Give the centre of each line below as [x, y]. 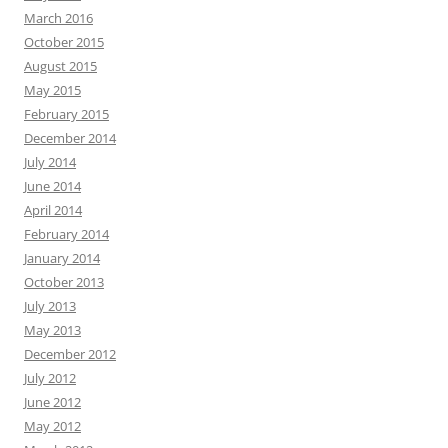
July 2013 [50, 306]
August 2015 [60, 66]
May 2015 [52, 90]
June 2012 [52, 402]
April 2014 [53, 210]
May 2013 [52, 330]
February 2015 [66, 114]
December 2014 [70, 138]
